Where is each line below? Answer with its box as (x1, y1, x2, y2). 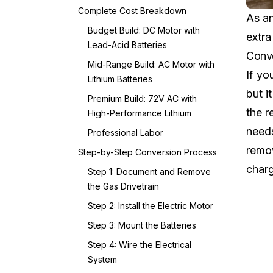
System (88, 254, 117, 264)
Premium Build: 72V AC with (88, 93, 197, 104)
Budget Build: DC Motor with (88, 25, 200, 35)
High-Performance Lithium (88, 108, 191, 118)
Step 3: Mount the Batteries (88, 220, 196, 230)
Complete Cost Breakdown (78, 5, 186, 16)
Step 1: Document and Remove (88, 166, 211, 177)
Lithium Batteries (88, 74, 152, 84)
